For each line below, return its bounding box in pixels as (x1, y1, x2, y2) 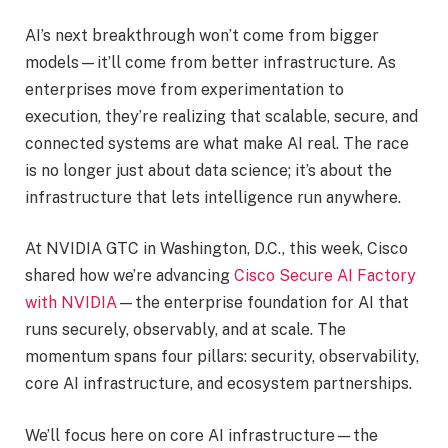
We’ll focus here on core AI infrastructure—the (25, 425, 378, 445)
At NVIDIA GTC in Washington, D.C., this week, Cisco (25, 239, 408, 259)
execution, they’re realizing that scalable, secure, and (25, 106, 418, 126)
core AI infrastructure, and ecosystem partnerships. (25, 374, 412, 394)
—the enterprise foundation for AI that (117, 293, 409, 313)
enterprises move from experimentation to (25, 79, 344, 99)
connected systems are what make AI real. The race (25, 133, 409, 153)
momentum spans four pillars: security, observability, (25, 347, 419, 367)
